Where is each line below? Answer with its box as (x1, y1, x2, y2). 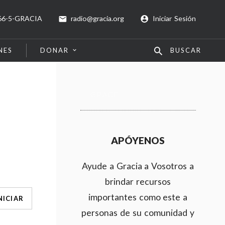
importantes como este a (88, 192, 188, 202)
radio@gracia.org (71, 14, 125, 23)
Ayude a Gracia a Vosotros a (81, 161, 194, 171)
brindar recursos (105, 176, 171, 187)
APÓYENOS (111, 135, 165, 146)
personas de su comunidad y (81, 207, 194, 218)
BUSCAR (170, 46, 201, 54)
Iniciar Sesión (153, 14, 196, 23)
